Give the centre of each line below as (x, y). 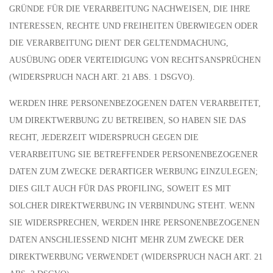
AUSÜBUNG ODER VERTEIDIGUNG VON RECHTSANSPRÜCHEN (135, 60)
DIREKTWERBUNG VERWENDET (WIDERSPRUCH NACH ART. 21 (136, 257)
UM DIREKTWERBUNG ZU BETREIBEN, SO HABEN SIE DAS (128, 120)
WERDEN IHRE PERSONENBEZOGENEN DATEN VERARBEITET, (135, 103)
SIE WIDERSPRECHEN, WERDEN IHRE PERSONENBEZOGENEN (134, 223)
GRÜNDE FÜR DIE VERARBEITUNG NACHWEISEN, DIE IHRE (130, 9)
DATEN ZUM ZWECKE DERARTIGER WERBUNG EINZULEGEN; (133, 172)
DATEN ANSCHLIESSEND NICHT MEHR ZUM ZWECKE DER (126, 240)
